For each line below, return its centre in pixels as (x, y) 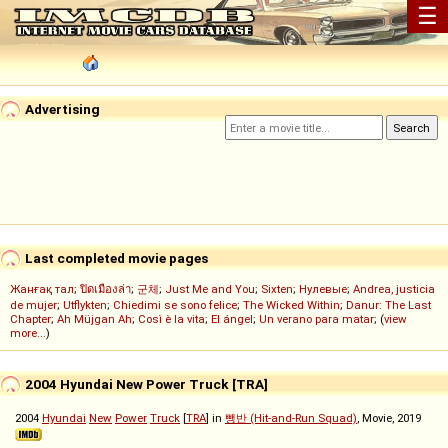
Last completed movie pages (115, 257)
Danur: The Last (388, 305)
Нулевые (323, 289)
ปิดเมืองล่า (105, 289)
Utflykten (85, 305)
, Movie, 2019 (389, 418)
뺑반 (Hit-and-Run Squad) (291, 418)
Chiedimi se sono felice (175, 305)
